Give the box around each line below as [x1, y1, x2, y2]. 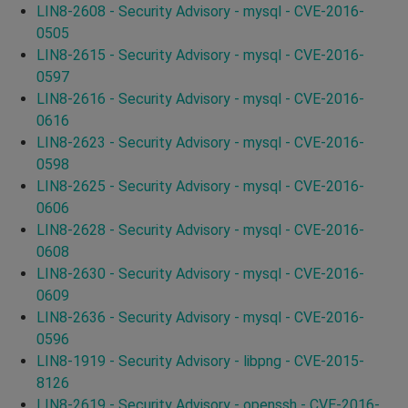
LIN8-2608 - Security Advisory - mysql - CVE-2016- [36, 2, 364, 20]
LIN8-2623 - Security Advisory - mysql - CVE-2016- [36, 133, 364, 151]
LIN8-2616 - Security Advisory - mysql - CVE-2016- [36, 89, 364, 107]
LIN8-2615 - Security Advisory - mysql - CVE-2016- [36, 46, 364, 64]
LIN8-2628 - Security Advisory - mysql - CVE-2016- [36, 220, 364, 239]
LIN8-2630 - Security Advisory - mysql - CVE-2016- [36, 264, 364, 282]
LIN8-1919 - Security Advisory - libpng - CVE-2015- [36, 352, 364, 370]
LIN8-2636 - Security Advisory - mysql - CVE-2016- [36, 308, 364, 326]
